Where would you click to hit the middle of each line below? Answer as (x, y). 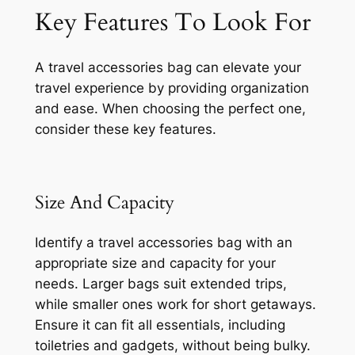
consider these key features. (125, 130)
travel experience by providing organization (172, 88)
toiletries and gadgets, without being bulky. (172, 345)
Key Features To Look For (172, 22)
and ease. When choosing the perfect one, (170, 109)
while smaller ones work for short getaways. (175, 304)
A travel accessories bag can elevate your (168, 68)
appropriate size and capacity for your (155, 263)
